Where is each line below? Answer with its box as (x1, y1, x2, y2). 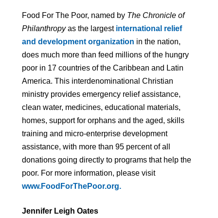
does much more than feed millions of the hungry (22, 51, 189, 59)
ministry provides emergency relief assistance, (22, 90, 181, 99)
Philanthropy (22, 24, 66, 33)
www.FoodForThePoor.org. (22, 182, 121, 191)
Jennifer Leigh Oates (22, 207, 98, 216)
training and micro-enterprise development (22, 129, 167, 138)
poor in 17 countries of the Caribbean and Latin (22, 64, 183, 73)
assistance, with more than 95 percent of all (22, 143, 170, 151)
